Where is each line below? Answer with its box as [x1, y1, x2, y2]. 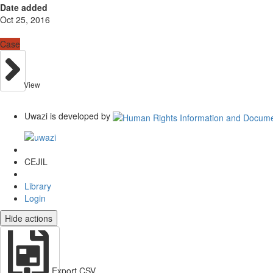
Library [24, 180, 51, 193]
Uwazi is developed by [24, 110, 110, 122]
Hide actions [5, 212, 52, 225]
